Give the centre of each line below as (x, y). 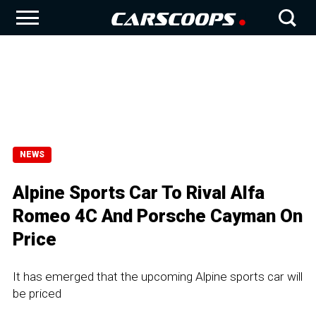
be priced (37, 293)
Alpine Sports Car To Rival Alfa (139, 193)
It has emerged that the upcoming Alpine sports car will (158, 276)
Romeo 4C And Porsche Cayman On (158, 216)
